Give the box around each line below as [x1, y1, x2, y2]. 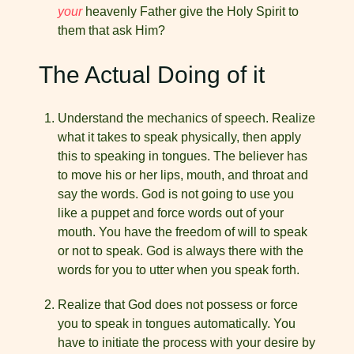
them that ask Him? [58, 24, 165, 37]
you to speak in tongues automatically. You [58, 317, 296, 330]
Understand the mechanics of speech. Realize [58, 111, 315, 125]
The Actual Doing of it [39, 61, 265, 88]
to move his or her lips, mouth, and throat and [58, 168, 308, 182]
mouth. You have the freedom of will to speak [58, 225, 307, 239]
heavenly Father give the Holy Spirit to [85, 5, 299, 18]
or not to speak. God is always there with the [58, 244, 303, 258]
